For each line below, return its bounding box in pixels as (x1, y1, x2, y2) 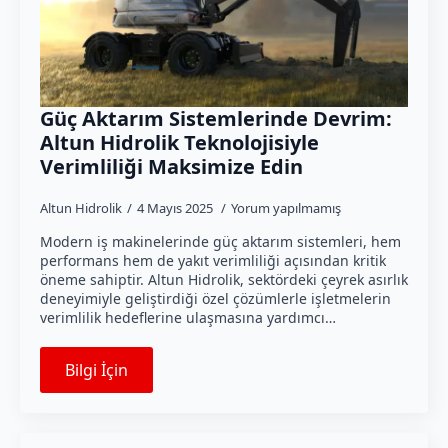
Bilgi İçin (65, 359, 128, 382)
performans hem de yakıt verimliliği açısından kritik (40, 251, 386, 271)
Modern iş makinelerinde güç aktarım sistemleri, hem (40, 232, 401, 252)
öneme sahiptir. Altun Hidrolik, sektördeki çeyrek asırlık (40, 270, 408, 290)
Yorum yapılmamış (231, 199, 341, 218)
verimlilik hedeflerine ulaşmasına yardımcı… (40, 308, 336, 328)
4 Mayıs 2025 (137, 199, 216, 218)
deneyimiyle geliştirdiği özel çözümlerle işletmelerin (40, 289, 391, 309)
